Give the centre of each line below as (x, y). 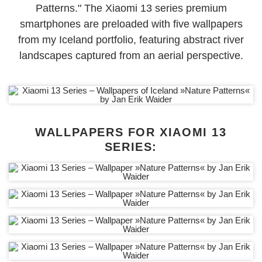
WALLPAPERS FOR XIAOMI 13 (131, 132)
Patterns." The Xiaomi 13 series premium (131, 8)
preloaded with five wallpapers (172, 24)
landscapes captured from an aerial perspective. (131, 56)
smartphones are (61, 24)
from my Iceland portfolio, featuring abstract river (131, 40)
